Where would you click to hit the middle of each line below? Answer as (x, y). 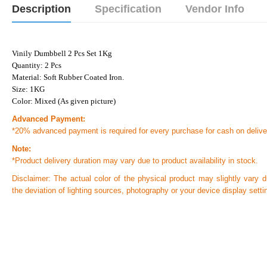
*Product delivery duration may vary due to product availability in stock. (135, 161)
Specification (128, 9)
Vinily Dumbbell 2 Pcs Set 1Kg (62, 54)
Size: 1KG (28, 89)
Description (41, 9)
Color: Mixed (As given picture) (64, 101)
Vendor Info (215, 9)
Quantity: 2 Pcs (37, 66)
